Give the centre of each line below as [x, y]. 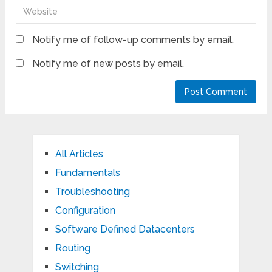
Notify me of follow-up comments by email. [133, 40]
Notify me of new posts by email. [108, 64]
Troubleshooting [92, 192]
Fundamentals [87, 173]
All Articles [79, 154]
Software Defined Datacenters [125, 229]
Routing [73, 248]
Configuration [85, 211]
